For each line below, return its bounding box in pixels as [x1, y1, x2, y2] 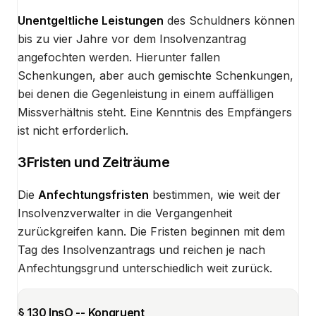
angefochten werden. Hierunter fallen [18, 49, 220, 64]
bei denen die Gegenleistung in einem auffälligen [18, 86, 274, 101]
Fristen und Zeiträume [26, 154, 170, 171]
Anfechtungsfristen [38, 187, 149, 202]
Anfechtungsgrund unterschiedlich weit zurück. [18, 260, 272, 275]
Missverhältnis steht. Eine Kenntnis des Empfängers [18, 104, 292, 119]
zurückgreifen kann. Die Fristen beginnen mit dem [18, 224, 285, 238]
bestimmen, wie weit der [149, 187, 281, 202]
